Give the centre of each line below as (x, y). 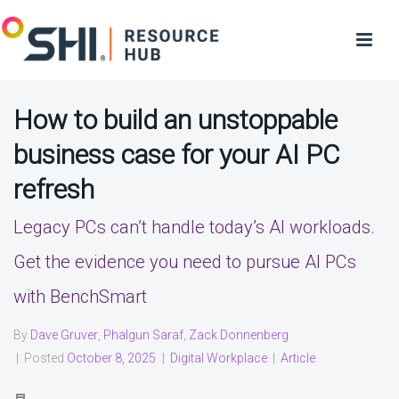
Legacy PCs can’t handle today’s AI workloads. (194, 227)
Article (298, 358)
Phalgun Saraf (143, 335)
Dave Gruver (64, 335)
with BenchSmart (80, 297)
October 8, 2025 (111, 358)
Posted (44, 358)
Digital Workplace (219, 358)
